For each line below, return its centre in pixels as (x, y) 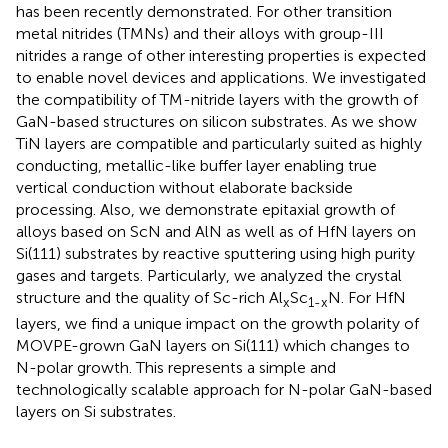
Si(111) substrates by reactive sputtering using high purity (215, 253)
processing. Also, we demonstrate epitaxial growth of (205, 209)
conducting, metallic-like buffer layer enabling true (196, 165)
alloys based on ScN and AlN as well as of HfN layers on (216, 231)
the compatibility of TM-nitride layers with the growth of (217, 99)
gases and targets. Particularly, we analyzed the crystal (209, 275)
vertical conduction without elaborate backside (184, 187)
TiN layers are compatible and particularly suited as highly (219, 143)
